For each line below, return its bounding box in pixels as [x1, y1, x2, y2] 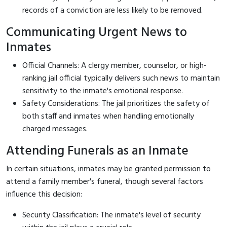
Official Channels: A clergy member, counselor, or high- [22, 59, 207, 72]
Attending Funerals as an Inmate [6, 140, 188, 162]
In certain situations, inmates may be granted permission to [6, 162, 211, 176]
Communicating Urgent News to [6, 22, 187, 43]
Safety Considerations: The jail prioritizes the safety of [22, 97, 210, 110]
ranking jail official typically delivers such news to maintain [22, 71, 220, 85]
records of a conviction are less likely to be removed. [22, 4, 203, 17]
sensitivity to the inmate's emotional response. [22, 84, 183, 98]
